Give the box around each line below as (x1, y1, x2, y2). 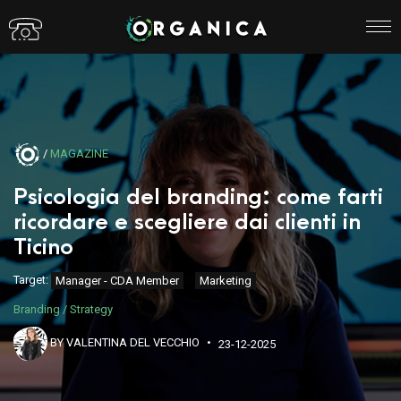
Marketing (200, 274, 252, 288)
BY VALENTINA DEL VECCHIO (50, 336, 200, 350)
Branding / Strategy (13, 303, 113, 316)
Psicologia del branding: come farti (13, 184, 383, 209)
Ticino (13, 235, 73, 260)
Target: (13, 273, 48, 286)
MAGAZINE (50, 147, 108, 161)
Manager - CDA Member (55, 274, 179, 288)
